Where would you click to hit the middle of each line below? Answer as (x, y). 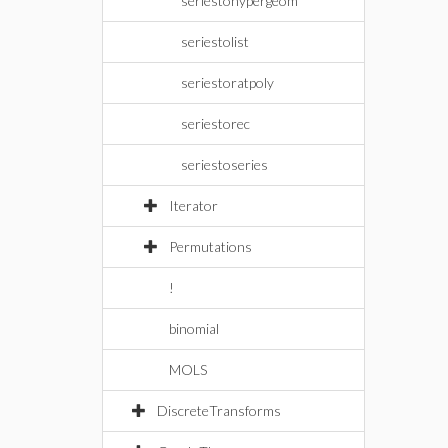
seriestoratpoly (227, 82)
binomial (194, 328)
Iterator (193, 205)
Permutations (210, 246)
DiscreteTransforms (219, 410)
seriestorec (215, 123)
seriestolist (215, 41)
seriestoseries (224, 164)
